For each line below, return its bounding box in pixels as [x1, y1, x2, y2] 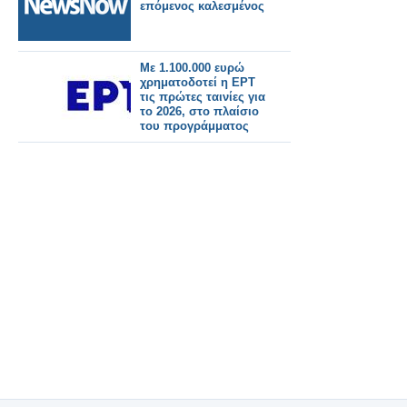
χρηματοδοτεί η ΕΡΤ [140, 75, 255, 89]
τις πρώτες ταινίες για [140, 90, 265, 104]
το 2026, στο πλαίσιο [140, 104, 259, 118]
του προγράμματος [140, 119, 249, 133]
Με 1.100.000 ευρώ [140, 61, 244, 74]
